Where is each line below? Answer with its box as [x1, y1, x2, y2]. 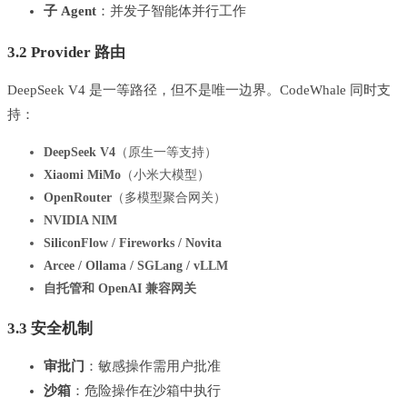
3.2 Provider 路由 [7, 44, 125, 62]
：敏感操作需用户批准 [84, 359, 221, 374]
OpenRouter [44, 191, 112, 205]
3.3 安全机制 [7, 320, 93, 338]
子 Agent [44, 4, 96, 19]
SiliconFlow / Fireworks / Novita [44, 236, 222, 251]
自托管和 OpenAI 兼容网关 [44, 282, 196, 296]
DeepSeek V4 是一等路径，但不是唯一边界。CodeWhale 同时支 [7, 83, 391, 98]
